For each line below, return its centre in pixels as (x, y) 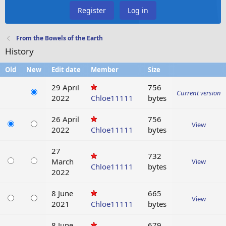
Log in (138, 11)
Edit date (66, 70)
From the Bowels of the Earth (60, 38)
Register (92, 11)
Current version (199, 93)
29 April (65, 88)
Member (105, 70)
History (19, 51)
